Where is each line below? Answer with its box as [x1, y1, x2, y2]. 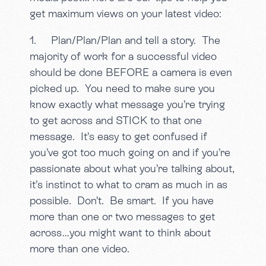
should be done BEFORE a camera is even [30, 66, 233, 79]
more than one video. [30, 242, 130, 255]
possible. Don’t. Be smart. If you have [30, 194, 214, 207]
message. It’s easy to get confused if [30, 130, 208, 143]
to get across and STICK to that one [30, 114, 202, 127]
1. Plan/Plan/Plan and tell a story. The [30, 34, 221, 47]
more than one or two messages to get [30, 210, 216, 223]
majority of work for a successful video [30, 50, 217, 63]
